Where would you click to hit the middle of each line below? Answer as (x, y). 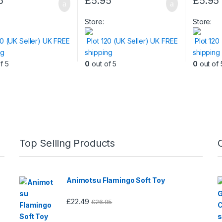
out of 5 (103, 63)
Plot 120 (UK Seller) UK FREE (132, 41)
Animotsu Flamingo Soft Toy (116, 180)
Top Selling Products (67, 143)
